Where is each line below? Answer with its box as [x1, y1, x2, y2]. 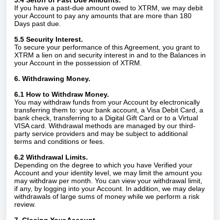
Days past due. [14, 20, 61, 27]
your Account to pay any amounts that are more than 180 [14, 12, 192, 20]
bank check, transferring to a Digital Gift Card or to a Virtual [14, 114, 198, 122]
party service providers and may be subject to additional [14, 130, 188, 137]
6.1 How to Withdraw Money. [14, 90, 111, 98]
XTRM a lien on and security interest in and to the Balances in [14, 51, 206, 59]
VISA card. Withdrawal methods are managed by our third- [14, 122, 195, 130]
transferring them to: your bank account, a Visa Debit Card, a [14, 106, 203, 114]
